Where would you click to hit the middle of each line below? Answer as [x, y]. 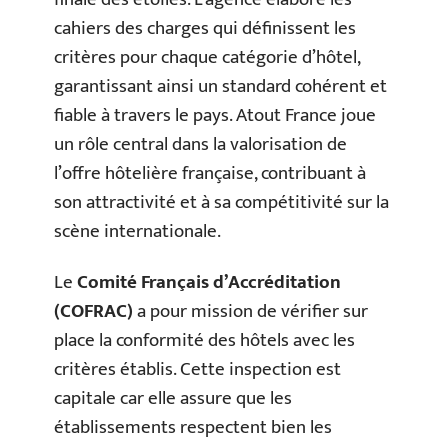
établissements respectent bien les [193, 427]
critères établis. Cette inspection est [197, 369]
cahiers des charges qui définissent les [205, 28]
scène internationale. [137, 231]
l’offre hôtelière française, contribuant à [210, 173]
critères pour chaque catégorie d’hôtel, [207, 57]
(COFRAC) [93, 311]
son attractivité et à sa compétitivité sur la [221, 202]
